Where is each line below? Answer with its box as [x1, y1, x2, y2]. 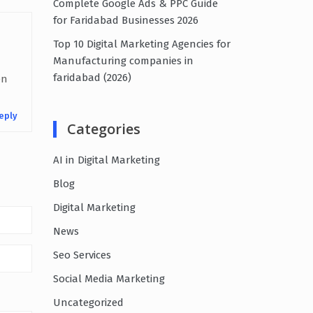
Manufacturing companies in [53, 54, 194, 67]
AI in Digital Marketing [53, 153, 160, 166]
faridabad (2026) [53, 71, 131, 84]
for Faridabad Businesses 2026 [53, 13, 198, 27]
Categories [67, 119, 140, 138]
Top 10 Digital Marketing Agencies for [53, 37, 231, 50]
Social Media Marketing [53, 272, 165, 285]
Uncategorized [53, 296, 124, 309]
